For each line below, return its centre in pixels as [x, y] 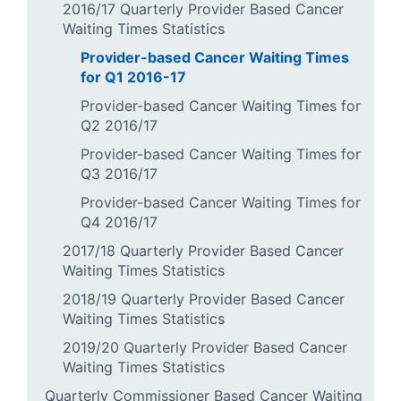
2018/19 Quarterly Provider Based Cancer [204, 299]
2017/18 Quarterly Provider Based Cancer [203, 251]
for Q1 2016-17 [133, 77]
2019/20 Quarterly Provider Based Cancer [205, 347]
